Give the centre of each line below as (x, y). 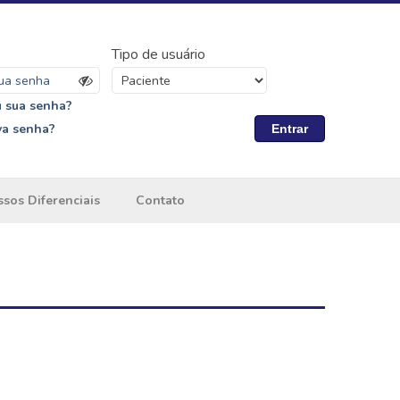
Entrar (289, 129)
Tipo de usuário (158, 54)
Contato (160, 200)
